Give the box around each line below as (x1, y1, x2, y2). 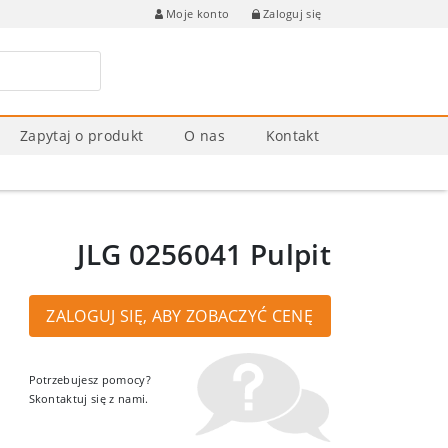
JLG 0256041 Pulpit (77, 234, 331, 273)
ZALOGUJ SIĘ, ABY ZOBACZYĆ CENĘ (46, 304, 314, 327)
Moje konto (165, 6, 230, 22)
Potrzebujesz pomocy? (28, 372, 151, 388)
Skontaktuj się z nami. (28, 391, 149, 407)
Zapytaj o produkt (19, 125, 144, 145)
